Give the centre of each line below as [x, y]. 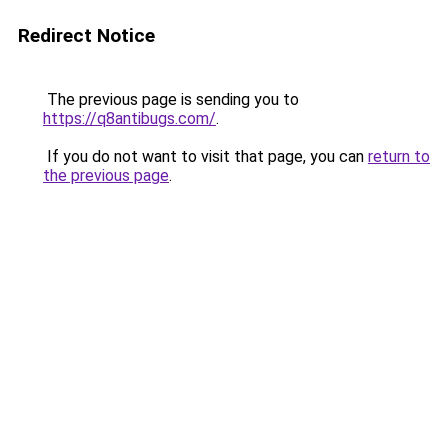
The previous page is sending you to [171, 99]
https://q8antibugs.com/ [129, 118]
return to [399, 156]
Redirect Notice [86, 35]
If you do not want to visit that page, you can [205, 156]
